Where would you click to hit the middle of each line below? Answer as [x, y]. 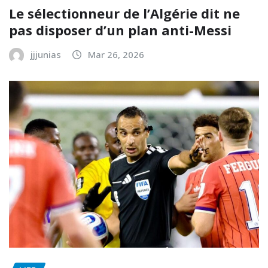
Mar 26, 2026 [116, 54]
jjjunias [46, 54]
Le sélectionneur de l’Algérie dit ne [124, 13]
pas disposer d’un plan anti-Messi [120, 30]
